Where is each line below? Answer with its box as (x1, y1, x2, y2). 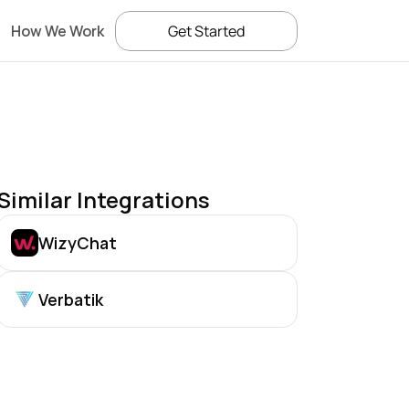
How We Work (11, 20, 104, 41)
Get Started (168, 21, 245, 41)
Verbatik (38, 288, 103, 310)
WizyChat (38, 231, 117, 254)
